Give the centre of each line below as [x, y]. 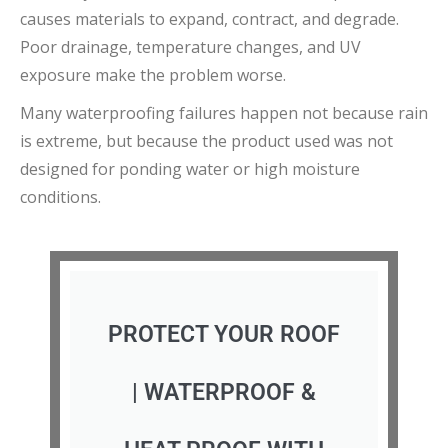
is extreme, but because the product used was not [206, 140]
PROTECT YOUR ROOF [224, 334]
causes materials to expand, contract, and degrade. [209, 18]
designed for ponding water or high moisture [190, 168]
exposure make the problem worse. [153, 74]
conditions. [60, 196]
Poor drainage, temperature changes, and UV [190, 46]
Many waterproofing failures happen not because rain [224, 112]
